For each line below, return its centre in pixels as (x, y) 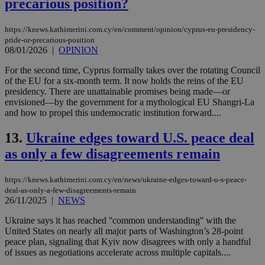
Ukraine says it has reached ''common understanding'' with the (120, 220)
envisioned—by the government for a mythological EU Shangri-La (130, 102)
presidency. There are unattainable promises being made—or (117, 91)
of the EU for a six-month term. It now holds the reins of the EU (124, 81)
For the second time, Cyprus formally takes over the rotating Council (132, 70)
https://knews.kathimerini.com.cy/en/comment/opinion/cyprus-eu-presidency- (130, 29)
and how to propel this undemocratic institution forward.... (113, 113)
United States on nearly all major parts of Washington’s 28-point (124, 231)
